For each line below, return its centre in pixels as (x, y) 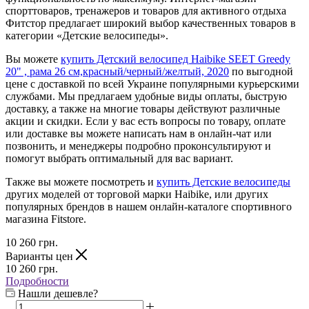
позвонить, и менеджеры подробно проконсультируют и (138, 146)
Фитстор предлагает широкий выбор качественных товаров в (151, 23)
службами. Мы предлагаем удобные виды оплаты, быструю (146, 96)
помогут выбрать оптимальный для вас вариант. (119, 158)
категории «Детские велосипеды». (87, 35)
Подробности (37, 281)
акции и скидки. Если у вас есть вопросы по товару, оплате (146, 121)
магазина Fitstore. (46, 219)
